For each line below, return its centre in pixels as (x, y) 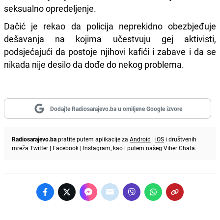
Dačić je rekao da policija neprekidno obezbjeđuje (110, 26)
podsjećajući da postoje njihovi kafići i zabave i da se (110, 51)
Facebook (66, 148)
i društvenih (180, 139)
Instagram (97, 148)
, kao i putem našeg (137, 148)
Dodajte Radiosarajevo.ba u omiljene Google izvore (116, 108)
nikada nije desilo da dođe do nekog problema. (94, 64)
